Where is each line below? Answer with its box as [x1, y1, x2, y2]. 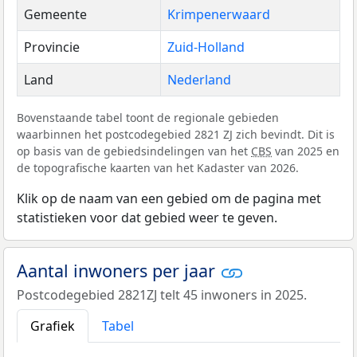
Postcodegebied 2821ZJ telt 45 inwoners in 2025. [17, 285, 307, 304]
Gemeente [24, 5, 87, 23]
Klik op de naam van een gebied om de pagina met [17, 189, 321, 207]
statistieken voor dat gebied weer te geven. [17, 208, 277, 226]
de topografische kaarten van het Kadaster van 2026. [17, 159, 299, 175]
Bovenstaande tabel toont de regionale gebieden [17, 109, 279, 125]
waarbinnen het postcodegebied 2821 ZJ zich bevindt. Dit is [17, 126, 335, 142]
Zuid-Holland [167, 37, 245, 56]
